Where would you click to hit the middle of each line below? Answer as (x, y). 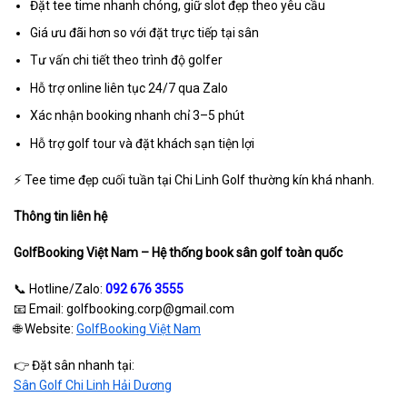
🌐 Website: (45, 329)
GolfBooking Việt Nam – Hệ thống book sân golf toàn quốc (178, 253)
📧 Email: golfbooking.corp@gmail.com (124, 309)
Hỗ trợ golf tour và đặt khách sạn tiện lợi (143, 143)
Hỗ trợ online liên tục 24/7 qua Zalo (129, 88)
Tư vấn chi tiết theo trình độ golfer (127, 60)
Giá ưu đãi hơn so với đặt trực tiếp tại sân (145, 32)
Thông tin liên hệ (60, 216)
